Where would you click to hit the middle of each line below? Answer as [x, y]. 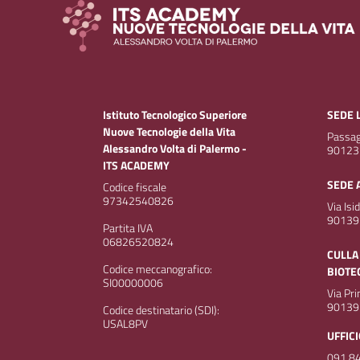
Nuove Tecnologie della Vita [169, 132]
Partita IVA [128, 229]
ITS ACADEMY [136, 166]
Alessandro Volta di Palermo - [175, 149]
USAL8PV [125, 324]
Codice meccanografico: [157, 270]
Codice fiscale [135, 188]
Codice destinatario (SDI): [161, 311]
